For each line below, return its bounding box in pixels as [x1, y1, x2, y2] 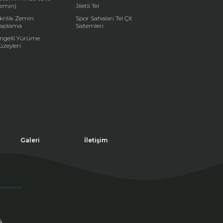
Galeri [20, 136, 40, 144]
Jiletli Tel [76, 2, 100, 10]
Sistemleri [76, 22, 104, 30]
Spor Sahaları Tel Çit [76, 14, 133, 22]
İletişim [84, 136, 108, 144]
